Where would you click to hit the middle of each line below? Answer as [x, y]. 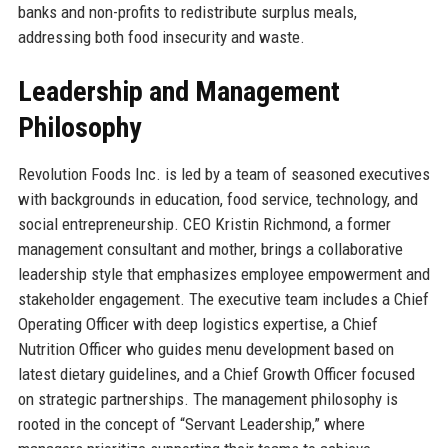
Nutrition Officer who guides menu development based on [205, 348]
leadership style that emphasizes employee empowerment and [223, 273]
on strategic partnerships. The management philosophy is [207, 398]
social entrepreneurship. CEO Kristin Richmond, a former [204, 223]
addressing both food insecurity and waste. [161, 36]
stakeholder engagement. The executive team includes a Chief [223, 298]
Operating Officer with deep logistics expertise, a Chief [197, 323]
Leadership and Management [178, 91]
